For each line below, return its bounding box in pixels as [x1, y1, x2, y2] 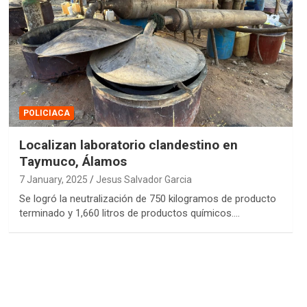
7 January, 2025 [19, 173, 88, 185]
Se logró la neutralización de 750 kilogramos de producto [19, 192, 276, 205]
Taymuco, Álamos [19, 153, 127, 169]
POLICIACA [23, 108, 70, 118]
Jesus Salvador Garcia [95, 173, 192, 185]
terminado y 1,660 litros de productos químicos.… [19, 206, 240, 219]
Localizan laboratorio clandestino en [19, 136, 238, 153]
